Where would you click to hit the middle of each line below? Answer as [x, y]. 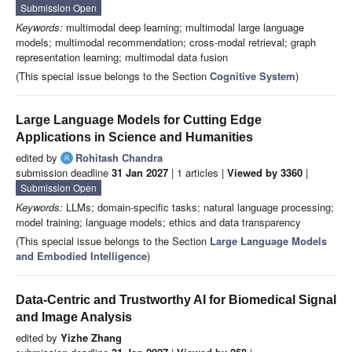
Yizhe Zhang [91, 338]
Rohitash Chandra [119, 158]
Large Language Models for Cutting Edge [139, 120]
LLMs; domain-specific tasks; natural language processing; [198, 207]
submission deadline [64, 173]
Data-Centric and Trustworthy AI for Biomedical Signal [176, 300]
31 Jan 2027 [140, 173]
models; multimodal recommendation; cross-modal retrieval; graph [166, 42]
